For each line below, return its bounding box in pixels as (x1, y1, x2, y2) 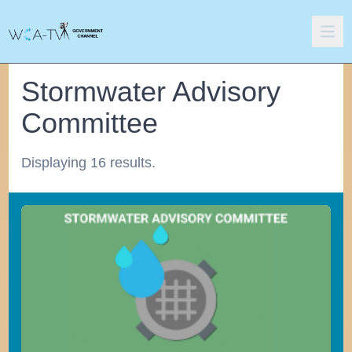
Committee (21, 107, 159, 139)
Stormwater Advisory (21, 75, 281, 108)
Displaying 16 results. (21, 155, 156, 170)
